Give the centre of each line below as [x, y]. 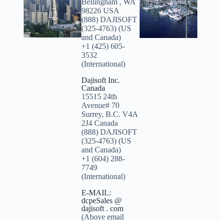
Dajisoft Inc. [101, 80]
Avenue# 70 [101, 106]
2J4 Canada [100, 123]
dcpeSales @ [102, 201]
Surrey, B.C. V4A [110, 114]
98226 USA [101, 11]
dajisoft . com [103, 209]
